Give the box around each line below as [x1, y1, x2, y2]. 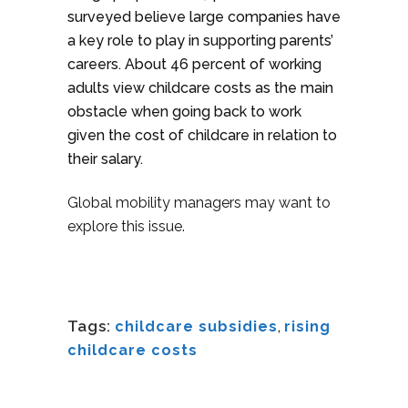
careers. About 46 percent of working [67, 56, 321, 73]
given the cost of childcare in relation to [67, 127, 337, 144]
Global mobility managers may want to [67, 194, 331, 211]
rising [284, 318, 331, 335]
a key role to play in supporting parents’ [67, 32, 333, 49]
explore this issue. [67, 218, 185, 235]
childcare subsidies [115, 318, 278, 335]
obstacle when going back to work [67, 103, 301, 120]
